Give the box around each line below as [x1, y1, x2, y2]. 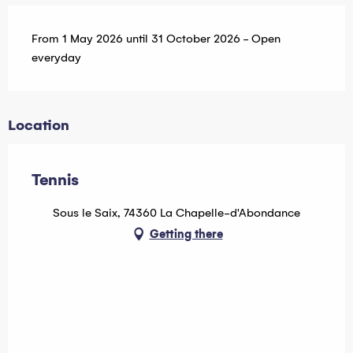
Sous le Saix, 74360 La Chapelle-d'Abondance [53, 205, 300, 220]
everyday [32, 50, 81, 65]
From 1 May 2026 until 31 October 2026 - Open [32, 31, 281, 46]
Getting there [149, 226, 223, 241]
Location [8, 116, 69, 134]
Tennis [32, 169, 79, 189]
